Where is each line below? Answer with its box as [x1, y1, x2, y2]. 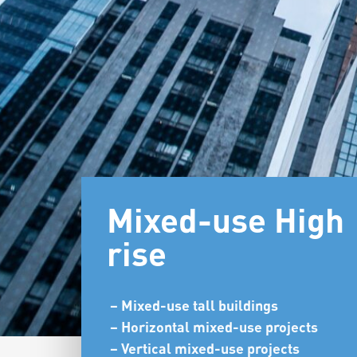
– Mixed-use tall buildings [110, 296, 278, 314]
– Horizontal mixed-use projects [110, 317, 318, 335]
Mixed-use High [107, 198, 344, 240]
